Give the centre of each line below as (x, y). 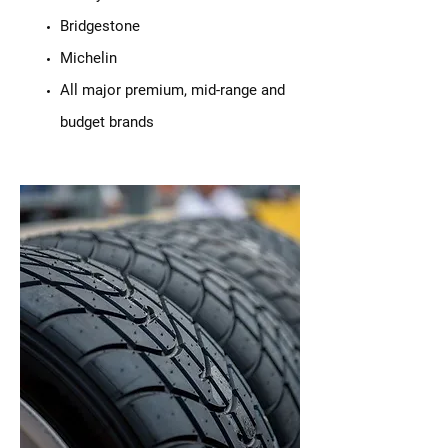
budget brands (107, 122)
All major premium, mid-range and (172, 90)
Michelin (88, 58)
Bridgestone (100, 26)
